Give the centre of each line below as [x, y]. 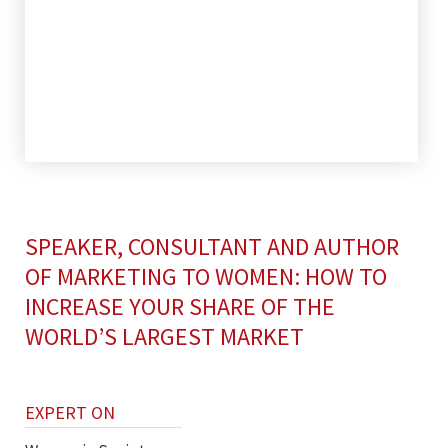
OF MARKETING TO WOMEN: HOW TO [206, 276]
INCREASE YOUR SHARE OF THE [180, 306]
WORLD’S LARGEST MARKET [164, 336]
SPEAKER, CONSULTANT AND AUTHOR [212, 246]
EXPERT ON [70, 412]
